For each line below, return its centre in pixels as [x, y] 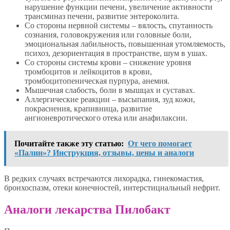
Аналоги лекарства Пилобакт [87, 210]
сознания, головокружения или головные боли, [108, 35]
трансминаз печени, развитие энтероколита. [102, 16]
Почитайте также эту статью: [69, 144]
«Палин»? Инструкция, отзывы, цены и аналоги [104, 153]
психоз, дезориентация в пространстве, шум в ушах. [116, 53]
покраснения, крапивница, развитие [88, 109]
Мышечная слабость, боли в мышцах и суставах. [110, 90]
